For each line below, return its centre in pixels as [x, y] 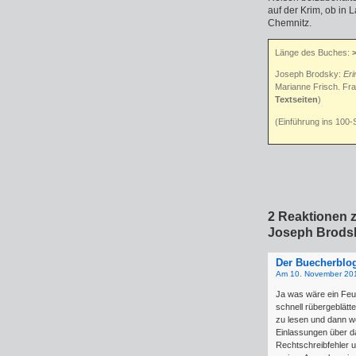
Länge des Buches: [313, 52]
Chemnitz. [290, 23]
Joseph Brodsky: [309, 74]
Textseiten [296, 99]
